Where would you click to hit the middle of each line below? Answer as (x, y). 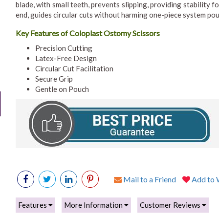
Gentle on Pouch (62, 89)
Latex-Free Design (66, 58)
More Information (94, 205)
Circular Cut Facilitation (74, 68)
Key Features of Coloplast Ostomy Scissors (88, 33)
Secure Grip (54, 79)
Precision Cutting (64, 48)
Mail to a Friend (149, 179)
